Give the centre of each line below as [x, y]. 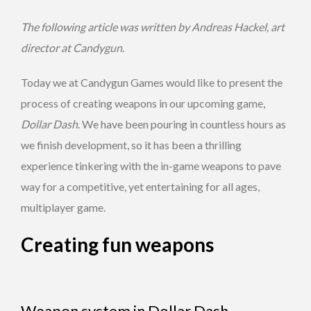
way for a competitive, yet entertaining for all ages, [140, 186]
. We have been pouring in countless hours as [182, 124]
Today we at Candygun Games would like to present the [152, 82]
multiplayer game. [63, 207]
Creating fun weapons [117, 244]
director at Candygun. [73, 47]
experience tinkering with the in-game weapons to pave [151, 165]
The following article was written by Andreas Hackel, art [153, 26]
